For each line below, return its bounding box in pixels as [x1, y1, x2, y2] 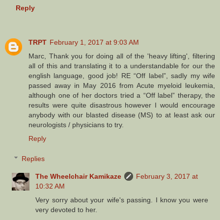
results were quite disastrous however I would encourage [28, 101, 215, 109]
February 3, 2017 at [136, 172, 198, 181]
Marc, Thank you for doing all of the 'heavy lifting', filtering [28, 52, 215, 60]
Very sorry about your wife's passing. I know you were [35, 196, 208, 204]
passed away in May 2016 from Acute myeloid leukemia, [28, 81, 215, 89]
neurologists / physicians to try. [28, 120, 124, 129]
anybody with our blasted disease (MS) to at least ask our [28, 110, 215, 119]
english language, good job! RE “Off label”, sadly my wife [28, 71, 215, 80]
